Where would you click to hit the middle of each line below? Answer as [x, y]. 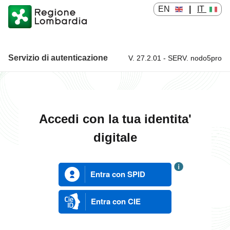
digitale [115, 137]
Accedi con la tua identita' [115, 119]
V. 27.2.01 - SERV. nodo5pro [175, 58]
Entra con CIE [116, 201]
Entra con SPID [118, 174]
